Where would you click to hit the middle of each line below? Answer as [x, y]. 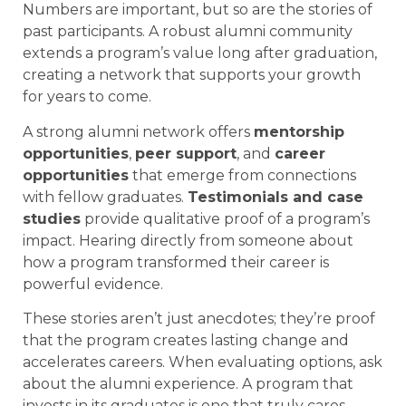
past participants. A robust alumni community [188, 32]
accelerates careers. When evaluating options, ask [203, 362]
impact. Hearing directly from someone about [188, 240]
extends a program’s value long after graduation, [200, 53]
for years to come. [87, 97]
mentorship [299, 131]
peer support [186, 153]
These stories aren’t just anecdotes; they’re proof [199, 319]
